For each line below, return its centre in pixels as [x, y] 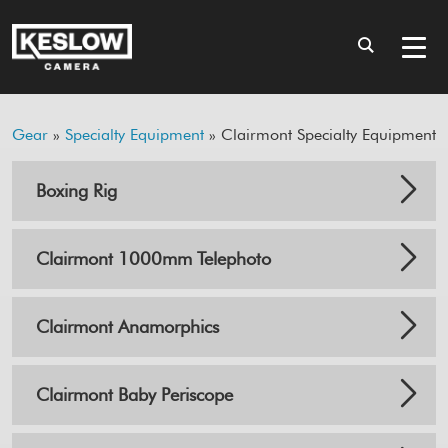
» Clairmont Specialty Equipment [320, 135]
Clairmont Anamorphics [127, 327]
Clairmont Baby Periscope [134, 395]
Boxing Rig [76, 191]
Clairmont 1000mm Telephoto [153, 259]
